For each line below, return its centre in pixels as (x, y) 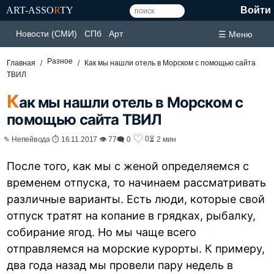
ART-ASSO (30, 10)
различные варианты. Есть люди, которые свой (136, 199)
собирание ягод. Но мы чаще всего (102, 232)
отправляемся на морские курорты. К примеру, (136, 248)
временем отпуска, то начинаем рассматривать (137, 182)
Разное (60, 61)
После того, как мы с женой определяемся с (128, 166)
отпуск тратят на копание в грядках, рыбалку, (131, 215)
